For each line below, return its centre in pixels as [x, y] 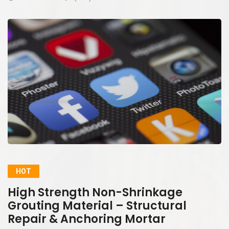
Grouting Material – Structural [97, 205]
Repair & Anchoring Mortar [87, 219]
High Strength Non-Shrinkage [95, 192]
